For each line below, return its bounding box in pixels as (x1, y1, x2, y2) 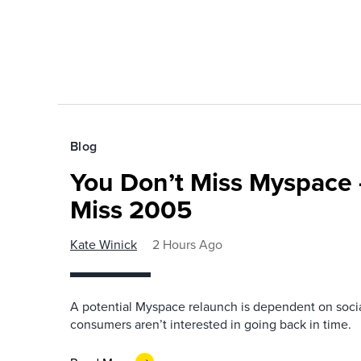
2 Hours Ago (152, 235, 222, 253)
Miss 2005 (70, 190, 192, 228)
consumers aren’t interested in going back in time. (70, 315, 351, 333)
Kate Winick (70, 235, 137, 253)
